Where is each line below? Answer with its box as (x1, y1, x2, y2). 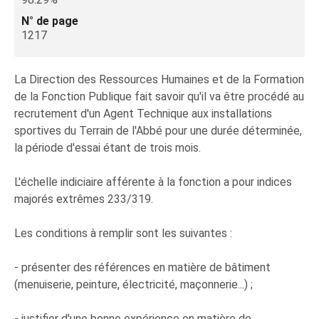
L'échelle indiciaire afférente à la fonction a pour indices (14, 175, 292, 189)
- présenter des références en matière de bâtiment (14, 261, 271, 274)
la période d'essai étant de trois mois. (14, 141, 201, 155)
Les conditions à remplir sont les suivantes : (14, 226, 232, 240)
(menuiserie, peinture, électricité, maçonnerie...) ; (14, 278, 253, 291)
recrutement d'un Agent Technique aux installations (14, 107, 272, 120)
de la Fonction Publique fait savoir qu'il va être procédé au (14, 90, 304, 103)
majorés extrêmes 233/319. (14, 192, 153, 206)
